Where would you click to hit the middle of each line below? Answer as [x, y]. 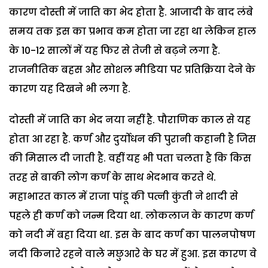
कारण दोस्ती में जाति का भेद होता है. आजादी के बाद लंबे [131, 12]
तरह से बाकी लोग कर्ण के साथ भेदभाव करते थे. [112, 177]
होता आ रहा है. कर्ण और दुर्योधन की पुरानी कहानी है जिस [133, 139]
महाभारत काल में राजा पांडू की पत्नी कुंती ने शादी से [124, 196]
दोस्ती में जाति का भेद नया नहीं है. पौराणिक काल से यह [130, 120]
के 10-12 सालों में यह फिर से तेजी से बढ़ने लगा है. [115, 50]
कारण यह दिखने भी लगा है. [70, 89]
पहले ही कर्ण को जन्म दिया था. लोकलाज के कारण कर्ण [131, 215]
